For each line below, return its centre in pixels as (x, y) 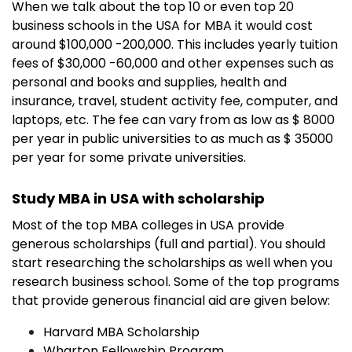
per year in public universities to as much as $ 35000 (172, 138)
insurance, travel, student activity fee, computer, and (175, 101)
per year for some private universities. (129, 157)
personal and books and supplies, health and (149, 82)
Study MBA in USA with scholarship (138, 198)
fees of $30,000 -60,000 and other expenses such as (173, 63)
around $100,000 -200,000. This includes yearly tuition (175, 44)
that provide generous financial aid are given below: (171, 300)
